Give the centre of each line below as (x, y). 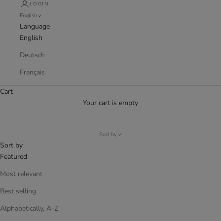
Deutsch (32, 55)
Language (35, 26)
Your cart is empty (110, 103)
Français (32, 72)
